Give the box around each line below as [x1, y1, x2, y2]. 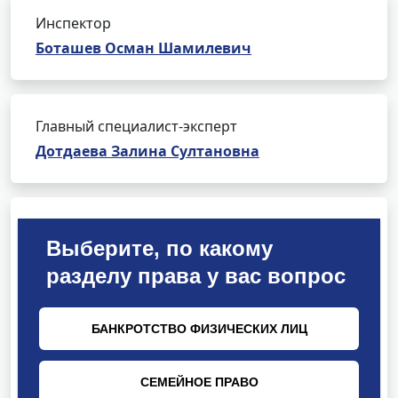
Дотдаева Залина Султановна [36, 141, 259, 161]
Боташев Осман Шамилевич [36, 38, 251, 58]
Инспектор [36, 13, 111, 33]
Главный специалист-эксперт [36, 116, 237, 136]
